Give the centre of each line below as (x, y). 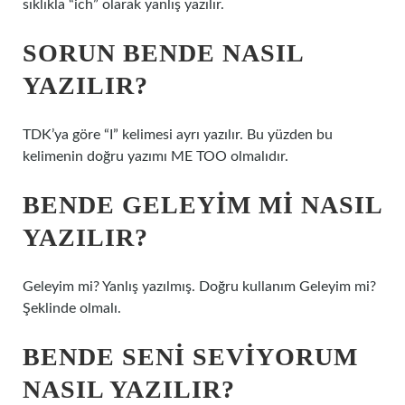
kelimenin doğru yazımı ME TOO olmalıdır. (155, 156)
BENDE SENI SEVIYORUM (190, 357)
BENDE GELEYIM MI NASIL (202, 205)
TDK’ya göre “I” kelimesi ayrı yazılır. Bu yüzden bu (178, 135)
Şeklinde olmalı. (72, 308)
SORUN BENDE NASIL (163, 53)
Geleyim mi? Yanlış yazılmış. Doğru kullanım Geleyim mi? (199, 287)
